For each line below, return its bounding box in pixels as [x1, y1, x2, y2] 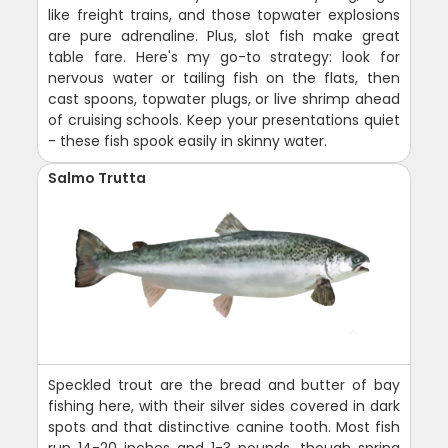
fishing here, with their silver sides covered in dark [48, 395, 400, 416]
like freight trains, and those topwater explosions [48, 4, 400, 25]
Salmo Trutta [48, 167, 147, 188]
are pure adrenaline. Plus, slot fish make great [48, 25, 400, 46]
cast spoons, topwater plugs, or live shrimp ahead [48, 88, 400, 109]
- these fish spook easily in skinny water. [48, 130, 328, 151]
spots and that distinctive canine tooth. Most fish [48, 416, 400, 437]
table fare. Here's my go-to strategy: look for [48, 46, 400, 67]
